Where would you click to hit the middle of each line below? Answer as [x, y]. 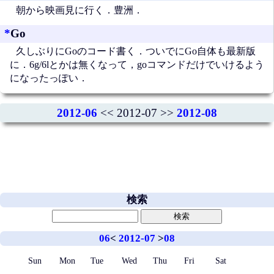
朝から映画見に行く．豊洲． [79, 10]
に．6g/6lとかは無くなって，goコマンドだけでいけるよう [137, 65]
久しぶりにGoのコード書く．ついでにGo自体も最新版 [135, 51]
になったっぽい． [49, 78]
